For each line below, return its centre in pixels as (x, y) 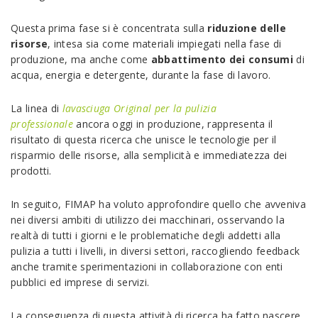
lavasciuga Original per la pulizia (139, 108)
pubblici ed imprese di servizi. (80, 282)
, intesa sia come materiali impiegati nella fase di (165, 44)
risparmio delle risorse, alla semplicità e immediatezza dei (149, 155)
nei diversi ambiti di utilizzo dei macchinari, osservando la (148, 220)
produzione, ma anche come (81, 59)
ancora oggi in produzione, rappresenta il (173, 124)
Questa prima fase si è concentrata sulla (109, 28)
